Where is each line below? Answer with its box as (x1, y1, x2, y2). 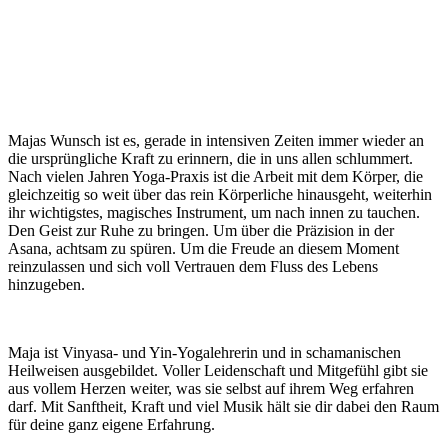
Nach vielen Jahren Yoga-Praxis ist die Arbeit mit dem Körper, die (8, 167, 423, 185)
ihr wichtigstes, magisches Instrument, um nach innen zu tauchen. (8, 203, 420, 221)
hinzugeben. (8, 275, 85, 293)
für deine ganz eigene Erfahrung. (8, 415, 215, 433)
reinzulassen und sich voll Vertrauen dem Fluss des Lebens (8, 257, 378, 275)
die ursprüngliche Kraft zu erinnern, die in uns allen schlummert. (8, 149, 413, 167)
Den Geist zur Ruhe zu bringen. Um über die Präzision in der (8, 221, 394, 239)
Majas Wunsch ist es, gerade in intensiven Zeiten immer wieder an (8, 131, 424, 149)
